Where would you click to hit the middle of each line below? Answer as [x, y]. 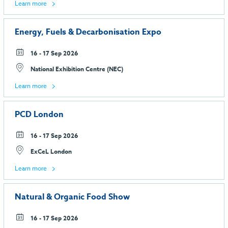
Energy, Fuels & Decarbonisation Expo [88, 32]
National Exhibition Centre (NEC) [76, 69]
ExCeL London [50, 152]
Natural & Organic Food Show [72, 197]
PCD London [39, 115]
